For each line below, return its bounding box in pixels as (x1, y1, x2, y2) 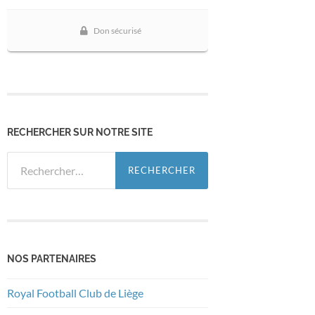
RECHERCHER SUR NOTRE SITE (7, 125, 153, 138)
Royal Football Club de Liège (7, 285, 146, 300)
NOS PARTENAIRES (7, 252, 96, 264)
